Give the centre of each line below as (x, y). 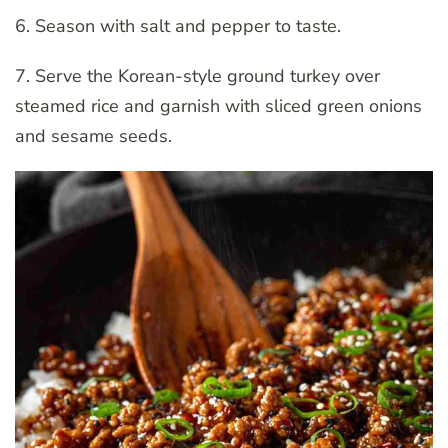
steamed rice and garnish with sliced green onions (218, 106)
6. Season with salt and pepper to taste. (178, 26)
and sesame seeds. (93, 136)
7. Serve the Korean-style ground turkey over (197, 76)
